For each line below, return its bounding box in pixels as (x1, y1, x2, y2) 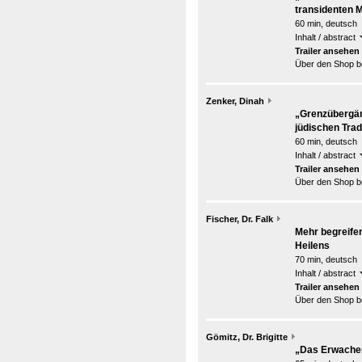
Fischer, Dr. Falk (206, 214, 273, 224)
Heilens (295, 240, 330, 251)
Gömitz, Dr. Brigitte (206, 332, 288, 342)
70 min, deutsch (295, 255, 357, 264)
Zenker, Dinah (206, 96, 264, 106)
